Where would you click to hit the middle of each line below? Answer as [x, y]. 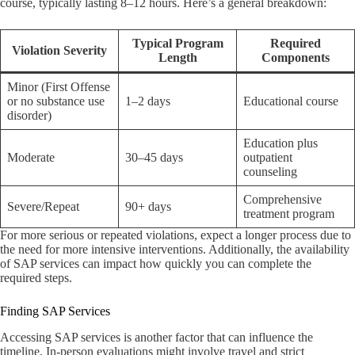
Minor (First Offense [59, 86]
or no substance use [56, 101]
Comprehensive [282, 199]
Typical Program [177, 43]
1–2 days [148, 101]
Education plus [281, 143]
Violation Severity [59, 50]
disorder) [29, 115]
